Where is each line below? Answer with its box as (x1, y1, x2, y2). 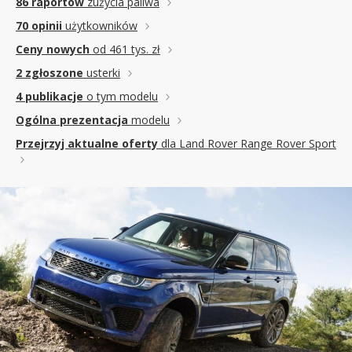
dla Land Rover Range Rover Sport (158, 136, 336, 151)
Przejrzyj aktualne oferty (16, 136, 158, 151)
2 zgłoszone (16, 65, 83, 80)
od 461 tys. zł (90, 42, 160, 57)
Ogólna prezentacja (16, 112, 128, 127)
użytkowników (62, 18, 137, 33)
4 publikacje (16, 89, 83, 104)
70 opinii (16, 18, 62, 33)
